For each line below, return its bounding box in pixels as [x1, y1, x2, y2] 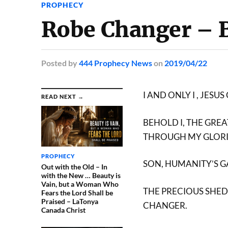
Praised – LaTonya [41, 197, 98, 206]
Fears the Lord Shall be [41, 188, 113, 197]
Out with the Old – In [41, 162, 107, 171]
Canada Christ [41, 206, 85, 214]
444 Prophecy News [78, 58, 152, 68]
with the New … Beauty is [41, 171, 121, 180]
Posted [41, 58, 67, 68]
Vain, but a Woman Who [41, 180, 119, 188]
